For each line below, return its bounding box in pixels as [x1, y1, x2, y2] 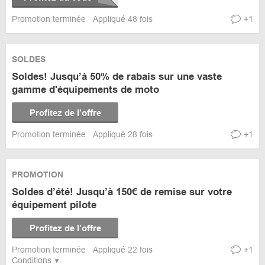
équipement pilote [12, 199, 96, 211]
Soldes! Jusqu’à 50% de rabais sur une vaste [12, 71, 222, 82]
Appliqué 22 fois [93, 245, 153, 254]
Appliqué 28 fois [93, 130, 153, 139]
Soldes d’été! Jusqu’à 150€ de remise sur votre [12, 186, 232, 198]
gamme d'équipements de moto [12, 84, 159, 95]
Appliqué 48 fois [93, 14, 153, 24]
